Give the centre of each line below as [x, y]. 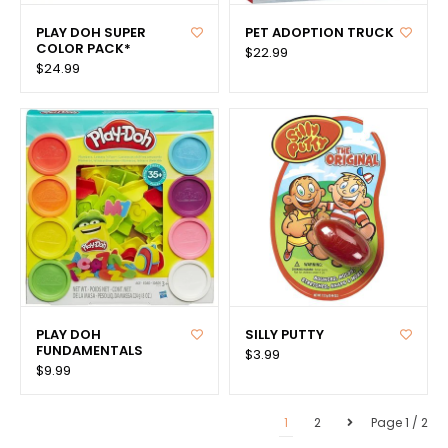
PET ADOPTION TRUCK [319, 32]
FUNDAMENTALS [89, 350]
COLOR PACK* [83, 48]
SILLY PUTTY [284, 334]
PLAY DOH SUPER [91, 32]
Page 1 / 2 [399, 422]
